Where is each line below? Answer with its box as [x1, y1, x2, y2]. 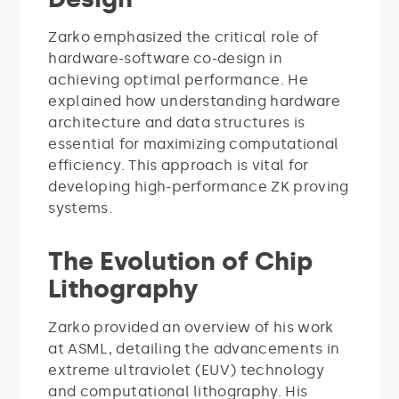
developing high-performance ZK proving [48, 177, 349, 195]
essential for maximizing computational [48, 134, 339, 152]
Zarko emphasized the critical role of [48, 28, 319, 45]
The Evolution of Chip [48, 246, 313, 276]
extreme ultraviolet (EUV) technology [48, 361, 324, 379]
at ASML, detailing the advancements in [48, 339, 340, 357]
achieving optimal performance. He [48, 70, 308, 88]
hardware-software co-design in [48, 49, 282, 67]
